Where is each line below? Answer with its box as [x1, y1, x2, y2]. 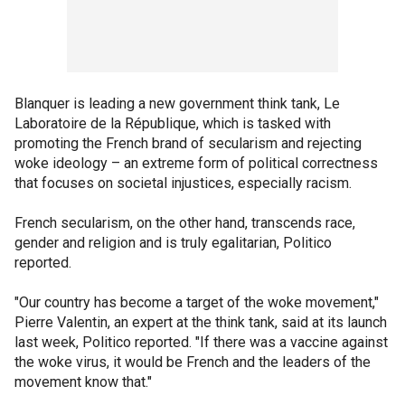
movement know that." [14, 373, 152, 391]
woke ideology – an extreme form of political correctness [14, 155, 378, 172]
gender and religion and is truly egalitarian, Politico [14, 234, 332, 251]
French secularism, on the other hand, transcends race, [14, 214, 355, 231]
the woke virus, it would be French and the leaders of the [14, 353, 371, 371]
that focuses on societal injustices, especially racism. [14, 174, 352, 192]
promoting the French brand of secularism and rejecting [14, 135, 362, 152]
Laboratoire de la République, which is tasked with [14, 115, 331, 132]
